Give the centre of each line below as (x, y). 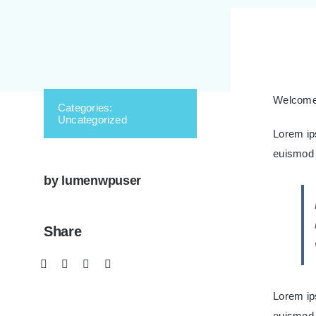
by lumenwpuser (93, 181)
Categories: (85, 108)
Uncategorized (92, 120)
